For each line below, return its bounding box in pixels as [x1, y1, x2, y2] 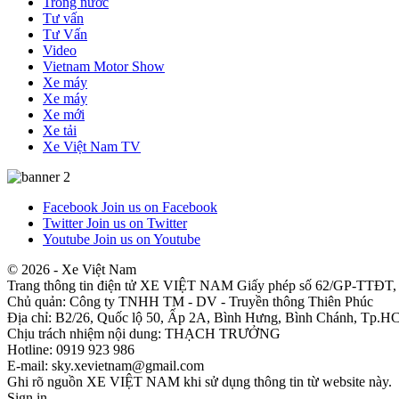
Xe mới [43, 106, 85, 122]
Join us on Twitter [86, 215, 187, 231]
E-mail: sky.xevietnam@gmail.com [7, 357, 204, 373]
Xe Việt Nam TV [43, 138, 141, 154]
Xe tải [43, 122, 77, 138]
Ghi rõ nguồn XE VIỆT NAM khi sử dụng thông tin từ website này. [7, 373, 392, 389]
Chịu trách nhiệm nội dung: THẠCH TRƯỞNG [7, 325, 281, 341]
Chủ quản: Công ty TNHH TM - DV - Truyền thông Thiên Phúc [7, 293, 373, 309]
